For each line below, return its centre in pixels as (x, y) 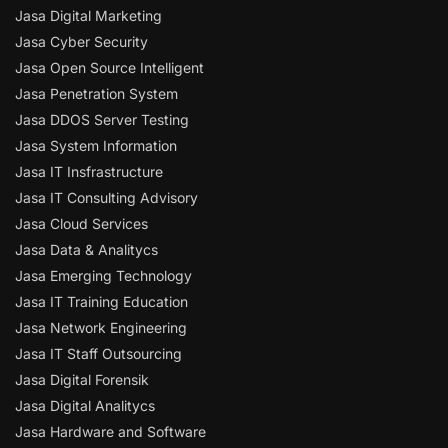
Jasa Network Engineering (101, 328)
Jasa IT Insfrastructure (89, 172)
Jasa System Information (96, 146)
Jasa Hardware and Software (110, 432)
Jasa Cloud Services (81, 224)
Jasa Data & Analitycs (86, 250)
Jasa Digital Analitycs (85, 406)
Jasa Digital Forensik (82, 380)
